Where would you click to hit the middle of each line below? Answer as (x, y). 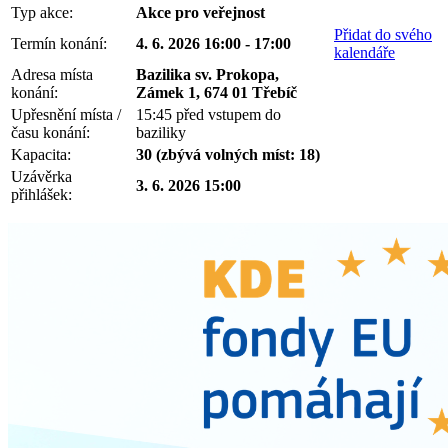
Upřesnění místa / (66, 114)
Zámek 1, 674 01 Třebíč (216, 92)
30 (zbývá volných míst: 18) (228, 154)
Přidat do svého (383, 34)
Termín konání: (59, 43)
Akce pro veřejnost (200, 12)
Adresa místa (52, 74)
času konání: (50, 132)
